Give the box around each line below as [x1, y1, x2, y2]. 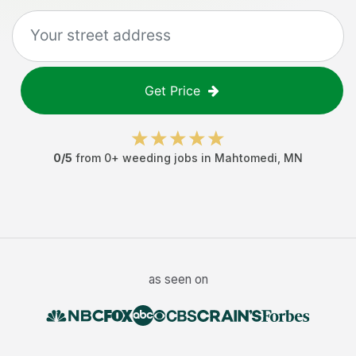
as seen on [148, 272, 208, 287]
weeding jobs [122, 151, 198, 164]
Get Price [145, 83, 200, 99]
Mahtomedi [215, 151, 277, 164]
